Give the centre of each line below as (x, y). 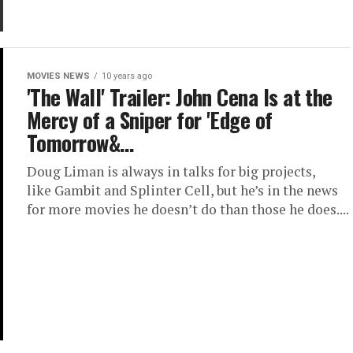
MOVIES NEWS (58, 76)
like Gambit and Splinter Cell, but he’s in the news (182, 190)
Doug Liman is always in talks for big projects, (171, 171)
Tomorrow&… (80, 143)
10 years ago (127, 76)
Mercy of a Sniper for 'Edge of (150, 120)
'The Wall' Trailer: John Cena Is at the (180, 97)
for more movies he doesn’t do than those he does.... (188, 209)
